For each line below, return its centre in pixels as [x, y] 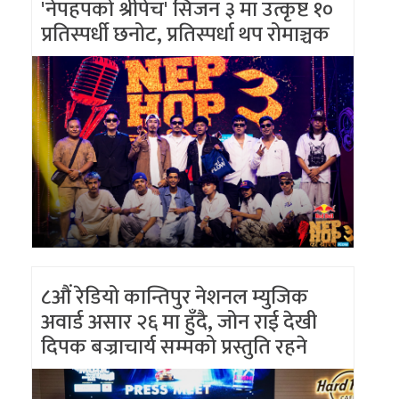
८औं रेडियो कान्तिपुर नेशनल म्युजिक [175, 298]
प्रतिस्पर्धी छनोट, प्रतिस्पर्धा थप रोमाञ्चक [185, 35]
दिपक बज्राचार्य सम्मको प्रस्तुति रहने [176, 348]
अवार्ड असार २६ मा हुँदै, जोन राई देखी [179, 323]
